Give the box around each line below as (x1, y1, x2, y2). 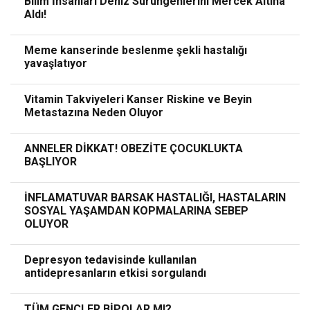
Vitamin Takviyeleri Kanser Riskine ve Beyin (24, 93, 252, 107)
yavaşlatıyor (24, 57, 87, 71)
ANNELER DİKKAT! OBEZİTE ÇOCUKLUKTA (24, 142, 243, 156)
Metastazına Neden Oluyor (24, 106, 163, 120)
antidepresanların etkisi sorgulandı (24, 266, 206, 280)
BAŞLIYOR (24, 155, 77, 169)
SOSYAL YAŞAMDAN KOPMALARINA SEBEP (24, 204, 248, 218)
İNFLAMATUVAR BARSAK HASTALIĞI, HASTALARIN (24, 191, 286, 205)
